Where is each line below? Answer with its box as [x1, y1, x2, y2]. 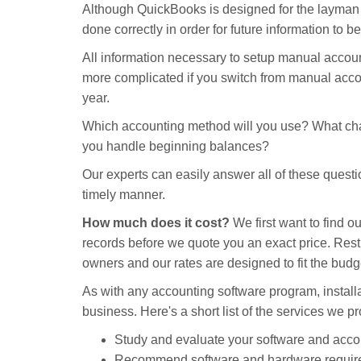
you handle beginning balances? [82, 139, 269, 153]
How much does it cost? [82, 216, 230, 230]
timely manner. [82, 188, 165, 201]
